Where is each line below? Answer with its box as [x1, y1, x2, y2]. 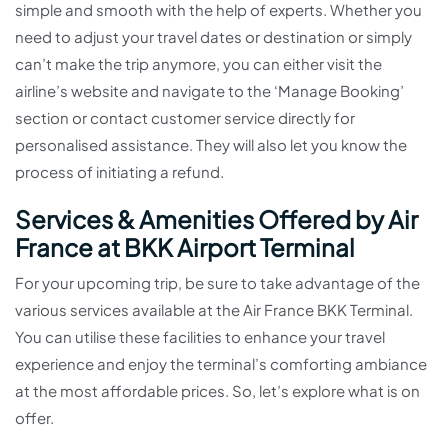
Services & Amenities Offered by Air [15, 204, 418, 235]
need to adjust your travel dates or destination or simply [15, 27, 412, 47]
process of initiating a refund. [15, 162, 224, 182]
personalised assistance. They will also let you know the [15, 135, 407, 155]
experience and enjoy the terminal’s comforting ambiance [15, 354, 427, 374]
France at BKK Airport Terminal [15, 232, 355, 263]
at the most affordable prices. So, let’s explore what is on [15, 381, 420, 401]
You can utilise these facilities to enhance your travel [15, 327, 385, 347]
